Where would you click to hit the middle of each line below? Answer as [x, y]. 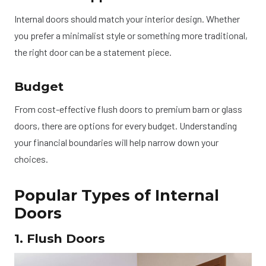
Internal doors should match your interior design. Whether [127, 18]
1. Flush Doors [60, 238]
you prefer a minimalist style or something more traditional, [131, 35]
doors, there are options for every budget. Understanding [126, 126]
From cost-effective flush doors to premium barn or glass [128, 109]
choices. [31, 159]
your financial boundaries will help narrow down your [116, 142]
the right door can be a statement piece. [93, 52]
